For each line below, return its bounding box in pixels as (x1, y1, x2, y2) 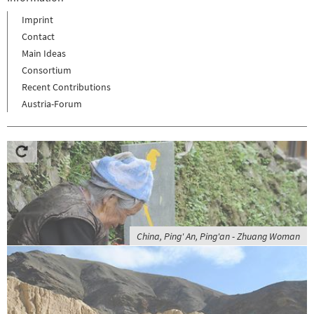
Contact (22, 30, 55, 43)
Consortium (22, 64, 71, 77)
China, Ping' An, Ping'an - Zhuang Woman (137, 230, 300, 243)
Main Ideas (22, 47, 66, 60)
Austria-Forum (22, 97, 82, 111)
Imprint (22, 13, 53, 27)
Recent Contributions (22, 81, 111, 94)
